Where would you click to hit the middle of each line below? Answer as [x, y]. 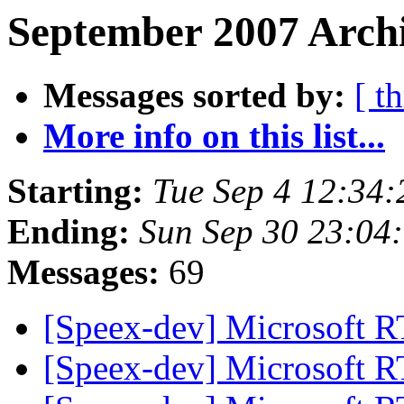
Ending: [69, 232]
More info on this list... [214, 136]
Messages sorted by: [194, 96]
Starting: [75, 191]
